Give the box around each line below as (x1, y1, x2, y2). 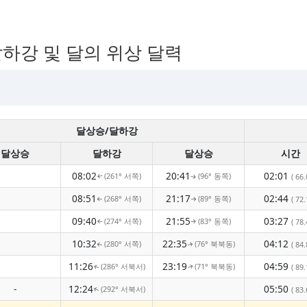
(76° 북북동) (194, 238, 235, 249)
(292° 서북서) (100, 284, 145, 294)
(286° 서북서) (100, 261, 145, 271)
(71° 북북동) (194, 261, 235, 271)
